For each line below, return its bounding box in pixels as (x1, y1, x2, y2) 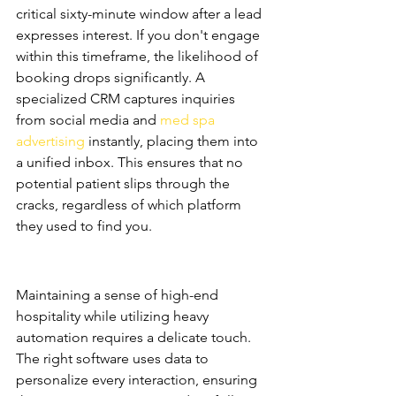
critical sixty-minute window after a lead (16, 5, 265, 22)
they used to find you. (16, 217, 152, 234)
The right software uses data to (16, 350, 212, 367)
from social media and (16, 111, 160, 128)
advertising (16, 133, 85, 149)
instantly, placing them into (85, 133, 262, 149)
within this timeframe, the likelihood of (16, 48, 262, 65)
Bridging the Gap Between (16, 240, 234, 257)
